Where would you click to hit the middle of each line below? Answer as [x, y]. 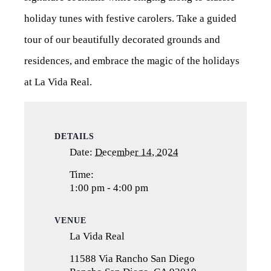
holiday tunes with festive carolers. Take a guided [130, 19]
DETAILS [74, 137]
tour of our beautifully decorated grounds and [122, 40]
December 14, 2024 [137, 152]
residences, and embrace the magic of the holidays [132, 61]
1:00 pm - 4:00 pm [109, 188]
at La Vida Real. [58, 82]
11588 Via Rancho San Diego [132, 259]
